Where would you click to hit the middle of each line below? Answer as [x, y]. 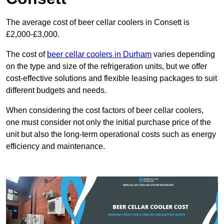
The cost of [26, 54]
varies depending [183, 54]
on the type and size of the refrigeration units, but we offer [106, 66]
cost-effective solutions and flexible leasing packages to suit [111, 78]
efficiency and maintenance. [55, 146]
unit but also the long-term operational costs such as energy [111, 134]
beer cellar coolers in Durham [99, 54]
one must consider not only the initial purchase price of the [108, 122]
